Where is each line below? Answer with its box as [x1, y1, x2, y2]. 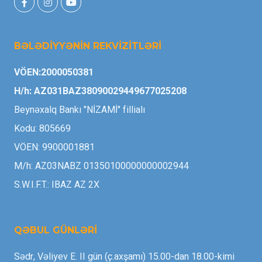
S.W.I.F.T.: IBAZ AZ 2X [14, 178, 99, 192]
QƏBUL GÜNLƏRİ [14, 225, 97, 236]
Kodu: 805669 [14, 122, 71, 136]
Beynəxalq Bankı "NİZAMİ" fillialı [14, 103, 145, 117]
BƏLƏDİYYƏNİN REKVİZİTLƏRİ [14, 40, 161, 51]
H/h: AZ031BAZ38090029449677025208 [14, 84, 187, 98]
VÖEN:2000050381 [14, 65, 94, 80]
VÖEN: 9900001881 [14, 140, 95, 154]
